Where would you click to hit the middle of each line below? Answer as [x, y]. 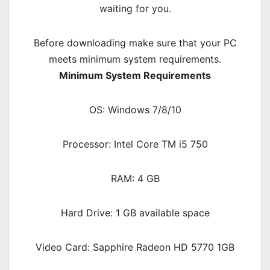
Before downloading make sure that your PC [135, 43]
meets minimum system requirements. [135, 59]
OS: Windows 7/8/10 [135, 110]
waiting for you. [135, 9]
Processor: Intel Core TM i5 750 [135, 144]
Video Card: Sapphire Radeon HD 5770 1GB [135, 247]
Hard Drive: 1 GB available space [135, 213]
